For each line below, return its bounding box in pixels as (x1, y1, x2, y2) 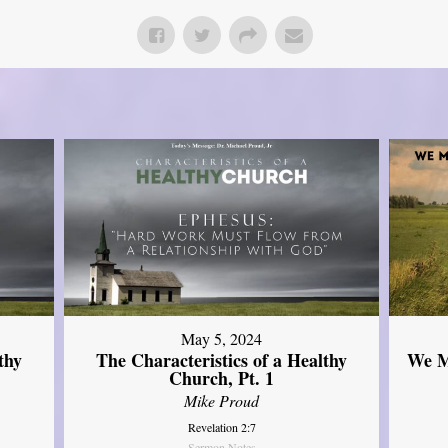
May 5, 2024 (181, 328, 263, 350)
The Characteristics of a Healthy (96, 347, 348, 374)
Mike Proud (184, 390, 260, 412)
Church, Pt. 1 (169, 365, 275, 392)
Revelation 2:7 (187, 419, 256, 436)
